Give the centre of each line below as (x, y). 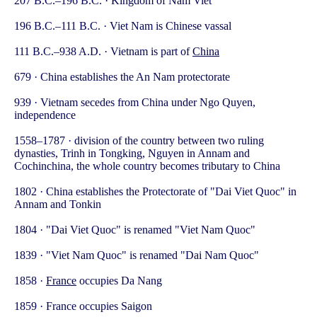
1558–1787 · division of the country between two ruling (139, 141)
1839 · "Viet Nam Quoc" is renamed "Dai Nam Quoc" (137, 255)
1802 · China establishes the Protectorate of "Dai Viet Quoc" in (155, 192)
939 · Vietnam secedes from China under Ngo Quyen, (135, 103)
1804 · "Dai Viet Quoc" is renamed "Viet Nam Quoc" (135, 230)
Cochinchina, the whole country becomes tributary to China (147, 166)
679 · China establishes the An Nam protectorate (122, 77)
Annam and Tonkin (58, 204)
